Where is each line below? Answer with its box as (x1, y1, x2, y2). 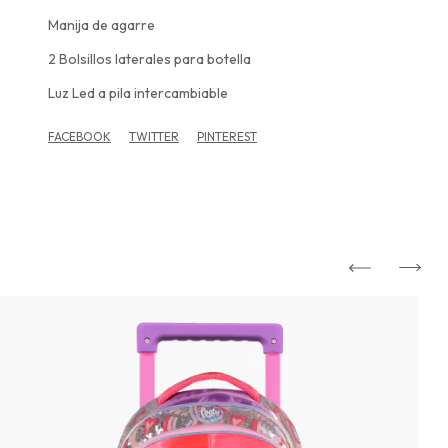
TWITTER (129, 129, 179, 145)
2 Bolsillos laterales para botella (48, 50, 251, 69)
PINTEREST (197, 129, 257, 145)
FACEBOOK (48, 129, 111, 145)
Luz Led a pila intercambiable (48, 84, 228, 103)
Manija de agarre (48, 16, 155, 35)
